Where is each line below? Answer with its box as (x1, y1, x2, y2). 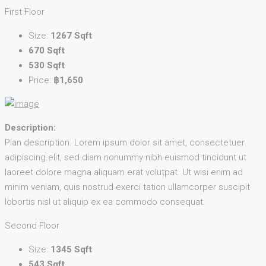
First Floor (5, 7, 45, 18)
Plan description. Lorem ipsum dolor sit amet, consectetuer (5, 137, 245, 148)
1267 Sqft (50, 30, 92, 42)
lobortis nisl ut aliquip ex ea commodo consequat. (5, 197, 205, 208)
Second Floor (5, 220, 59, 232)
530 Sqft (28, 60, 65, 71)
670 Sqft (28, 45, 65, 56)
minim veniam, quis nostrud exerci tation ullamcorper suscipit (5, 182, 250, 193)
